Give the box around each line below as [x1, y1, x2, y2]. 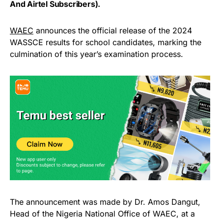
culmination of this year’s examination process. [10, 49, 183, 59]
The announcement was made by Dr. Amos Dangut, [10, 197, 200, 207]
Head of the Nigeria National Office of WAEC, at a [10, 209, 195, 219]
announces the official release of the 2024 [33, 26, 192, 36]
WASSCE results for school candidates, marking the [10, 37, 201, 48]
